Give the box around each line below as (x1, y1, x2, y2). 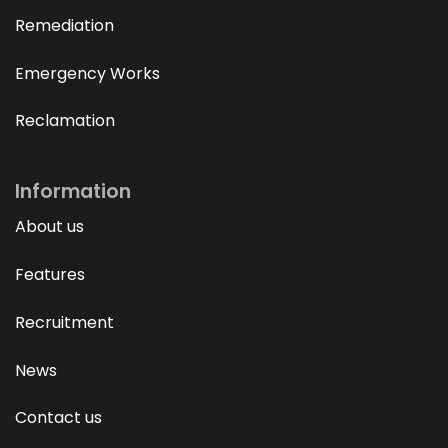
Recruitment (15, 310, 114, 334)
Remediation (15, 13, 114, 37)
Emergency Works (15, 61, 160, 85)
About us (15, 215, 84, 239)
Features (15, 263, 85, 287)
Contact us (15, 406, 102, 430)
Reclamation (15, 109, 115, 133)
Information (15, 178, 131, 206)
